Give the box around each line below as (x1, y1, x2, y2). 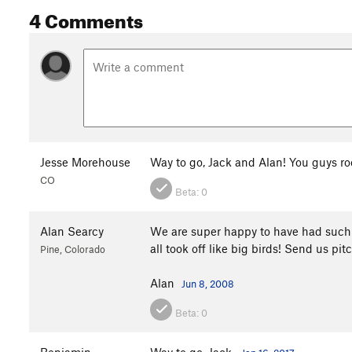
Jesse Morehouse (40, 154, 130, 169)
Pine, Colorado (40, 242, 105, 255)
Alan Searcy (40, 223, 104, 238)
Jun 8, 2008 (181, 277, 234, 290)
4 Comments (29, 3, 143, 33)
